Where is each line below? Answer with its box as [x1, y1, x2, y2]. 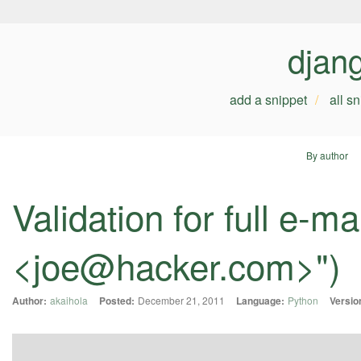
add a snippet [230, 90, 307, 109]
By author [305, 148, 348, 162]
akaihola [50, 293, 88, 308]
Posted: [99, 293, 135, 309]
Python [288, 293, 318, 308]
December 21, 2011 [138, 293, 225, 308]
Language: [236, 293, 284, 309]
